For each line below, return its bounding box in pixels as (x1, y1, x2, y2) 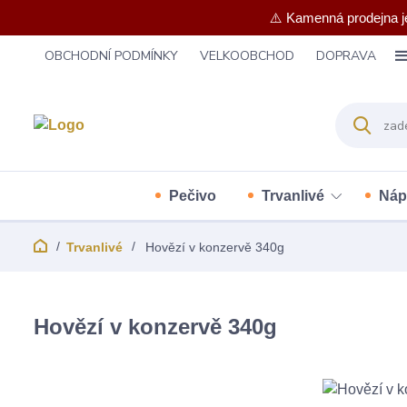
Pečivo (169, 188, 216, 203)
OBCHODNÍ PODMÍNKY (45, 47, 178, 65)
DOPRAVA (316, 47, 376, 65)
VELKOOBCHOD (200, 47, 294, 65)
